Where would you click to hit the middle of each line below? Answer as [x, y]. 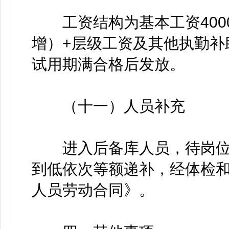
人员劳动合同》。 [93, 190]
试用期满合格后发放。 [108, 64]
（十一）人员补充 [108, 106]
